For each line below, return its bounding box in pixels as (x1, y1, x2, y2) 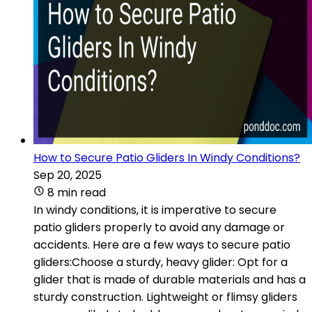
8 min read (47, 184, 106, 201)
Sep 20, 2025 (33, 166, 102, 183)
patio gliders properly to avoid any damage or (33, 219, 285, 235)
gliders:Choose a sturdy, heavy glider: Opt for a (33, 253, 288, 270)
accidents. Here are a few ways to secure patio (33, 236, 290, 253)
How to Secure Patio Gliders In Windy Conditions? (33, 149, 300, 166)
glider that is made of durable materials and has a (33, 271, 306, 288)
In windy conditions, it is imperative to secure (33, 201, 276, 218)
